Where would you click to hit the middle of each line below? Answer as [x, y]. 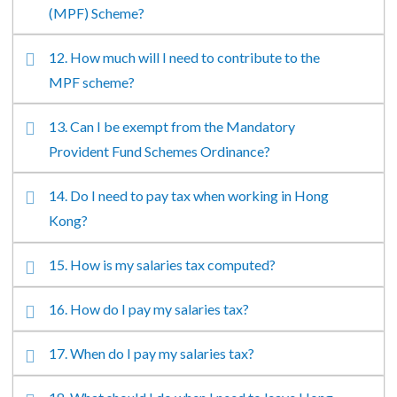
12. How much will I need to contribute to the [185, 57]
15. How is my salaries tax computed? [163, 265]
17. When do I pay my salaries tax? [152, 354]
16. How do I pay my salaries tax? [149, 309]
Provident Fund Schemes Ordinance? [160, 151]
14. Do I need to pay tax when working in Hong [189, 195]
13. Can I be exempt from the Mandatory [172, 126]
